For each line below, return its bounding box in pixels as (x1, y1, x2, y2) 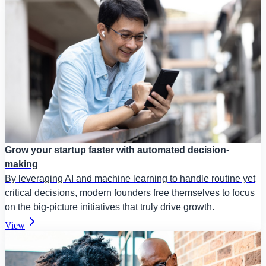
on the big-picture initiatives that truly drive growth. (5, 202, 214, 213)
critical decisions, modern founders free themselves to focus (5, 188, 255, 198)
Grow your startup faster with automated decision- (5, 145, 229, 156)
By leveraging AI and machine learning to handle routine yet (5, 173, 255, 184)
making (5, 159, 38, 170)
